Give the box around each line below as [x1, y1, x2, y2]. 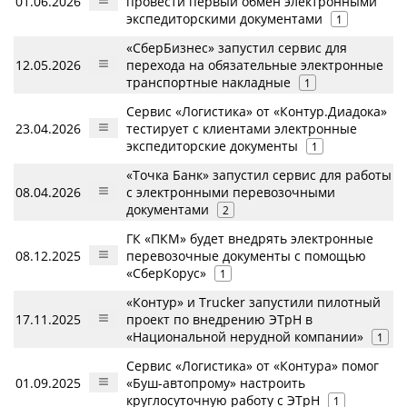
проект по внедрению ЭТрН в [126, 311, 313, 328]
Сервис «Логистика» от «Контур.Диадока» [126, 103, 387, 120]
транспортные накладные [126, 74, 291, 91]
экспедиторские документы [126, 137, 298, 154]
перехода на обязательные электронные [126, 56, 383, 74]
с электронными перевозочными [126, 184, 335, 201]
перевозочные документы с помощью [126, 247, 366, 264]
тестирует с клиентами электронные [126, 120, 357, 137]
